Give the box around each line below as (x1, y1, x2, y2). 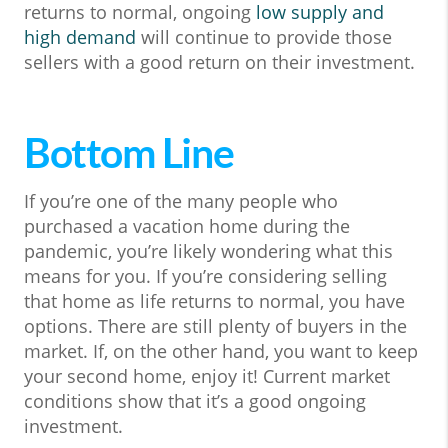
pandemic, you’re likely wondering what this (24, 238, 393, 263)
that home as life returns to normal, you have (24, 288, 405, 313)
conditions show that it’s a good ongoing (24, 388, 366, 413)
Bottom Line (24, 129, 234, 177)
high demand (24, 25, 136, 49)
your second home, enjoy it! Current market (24, 363, 390, 388)
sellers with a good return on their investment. (24, 50, 415, 74)
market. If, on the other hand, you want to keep (24, 338, 418, 363)
